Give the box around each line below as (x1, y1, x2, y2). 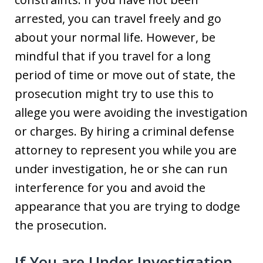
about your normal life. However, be (15, 29, 215, 45)
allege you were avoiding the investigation (15, 104, 248, 120)
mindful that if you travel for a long (15, 48, 211, 64)
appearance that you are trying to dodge (15, 198, 240, 214)
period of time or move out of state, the (15, 66, 235, 83)
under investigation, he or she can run (15, 160, 228, 177)
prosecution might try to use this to (15, 85, 214, 102)
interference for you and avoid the (15, 179, 205, 195)
